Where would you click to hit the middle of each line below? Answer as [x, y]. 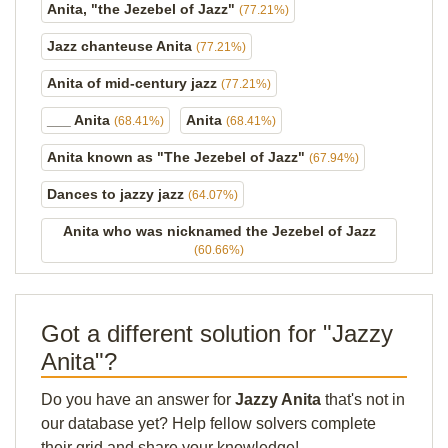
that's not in [363, 399]
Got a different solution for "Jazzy [217, 333]
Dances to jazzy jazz [117, 194]
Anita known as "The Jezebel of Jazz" [178, 157]
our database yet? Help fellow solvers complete [208, 423]
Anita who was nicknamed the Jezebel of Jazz [219, 231]
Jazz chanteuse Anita [121, 46]
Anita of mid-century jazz [134, 83]
